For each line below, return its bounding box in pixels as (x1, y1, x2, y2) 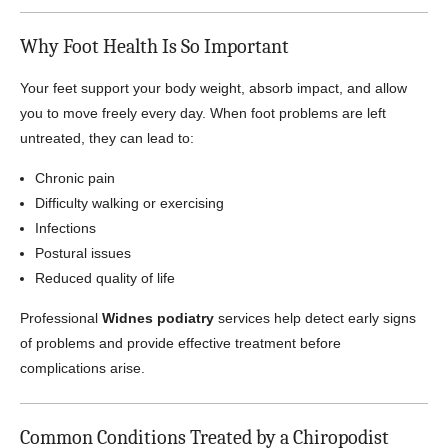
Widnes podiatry (102, 310, 214, 326)
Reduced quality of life (35, 270, 175, 286)
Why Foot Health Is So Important (20, 35, 289, 58)
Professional (20, 310, 102, 326)
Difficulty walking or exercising (35, 195, 224, 211)
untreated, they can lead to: (20, 130, 194, 146)
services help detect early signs (214, 310, 416, 326)
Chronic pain (35, 170, 115, 186)
